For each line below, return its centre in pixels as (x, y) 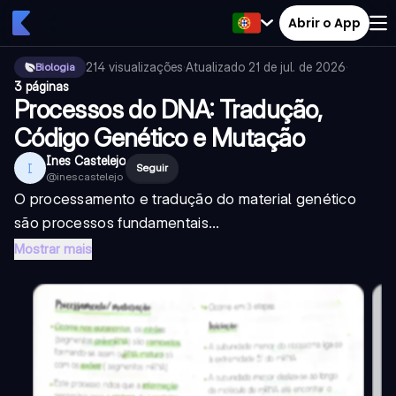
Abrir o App (324, 23)
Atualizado (217, 67)
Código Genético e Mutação (160, 138)
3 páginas (42, 86)
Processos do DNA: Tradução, (168, 110)
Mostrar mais (53, 249)
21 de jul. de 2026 (297, 67)
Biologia (55, 67)
